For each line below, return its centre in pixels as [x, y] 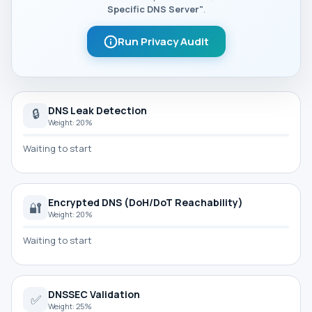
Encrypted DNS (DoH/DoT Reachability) [146, 202]
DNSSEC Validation [94, 294]
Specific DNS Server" [155, 9]
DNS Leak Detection [97, 110]
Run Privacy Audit [163, 41]
